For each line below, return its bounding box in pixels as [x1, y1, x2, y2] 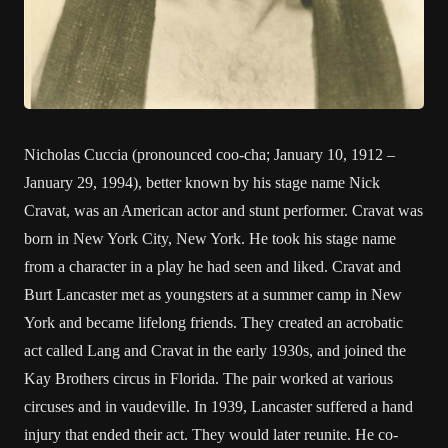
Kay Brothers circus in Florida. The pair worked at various [24, 370, 393, 387]
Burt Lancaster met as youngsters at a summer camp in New [24, 286, 402, 303]
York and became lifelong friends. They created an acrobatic [24, 314, 403, 331]
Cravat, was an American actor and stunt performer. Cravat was [24, 202, 423, 219]
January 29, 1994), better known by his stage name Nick [24, 174, 380, 191]
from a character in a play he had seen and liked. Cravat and [24, 258, 401, 275]
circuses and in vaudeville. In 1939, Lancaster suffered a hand [24, 398, 413, 415]
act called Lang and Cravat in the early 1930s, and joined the [24, 342, 406, 359]
